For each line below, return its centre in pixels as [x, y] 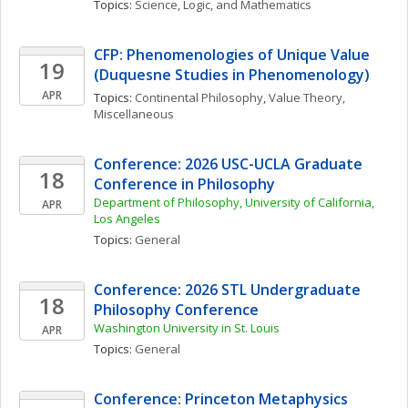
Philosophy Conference [178, 310]
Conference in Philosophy [184, 184]
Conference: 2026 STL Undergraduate [227, 290]
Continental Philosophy [199, 97]
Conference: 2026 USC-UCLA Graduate [228, 164]
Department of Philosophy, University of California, [234, 202]
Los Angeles [127, 219]
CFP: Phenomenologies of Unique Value [232, 55]
